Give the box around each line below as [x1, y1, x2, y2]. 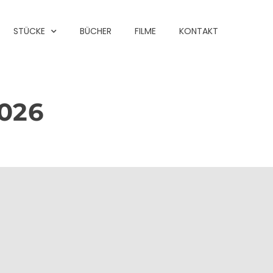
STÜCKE [13, 24, 46, 37]
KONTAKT [179, 24, 219, 37]
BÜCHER [80, 24, 112, 37]
